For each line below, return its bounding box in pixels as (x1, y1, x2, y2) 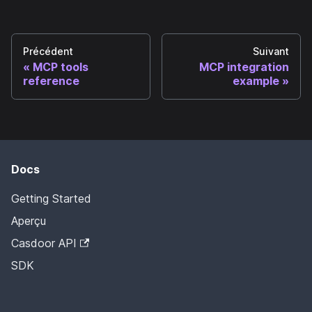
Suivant (253, 45, 289, 57)
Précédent (23, 45, 73, 57)
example (233, 73, 279, 88)
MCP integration (199, 59, 289, 74)
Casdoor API (11, 236, 77, 250)
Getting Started (11, 192, 91, 205)
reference (23, 73, 79, 88)
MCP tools (33, 59, 88, 74)
